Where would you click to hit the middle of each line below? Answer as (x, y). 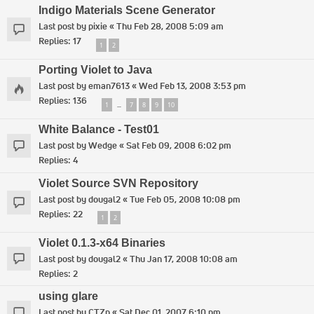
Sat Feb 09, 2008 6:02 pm (179, 145)
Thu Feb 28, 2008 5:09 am (170, 27)
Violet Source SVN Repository (118, 183)
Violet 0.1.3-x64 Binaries (102, 243)
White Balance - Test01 (99, 129)
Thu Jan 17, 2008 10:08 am (184, 259)
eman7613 (109, 86)
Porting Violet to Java (95, 70)
